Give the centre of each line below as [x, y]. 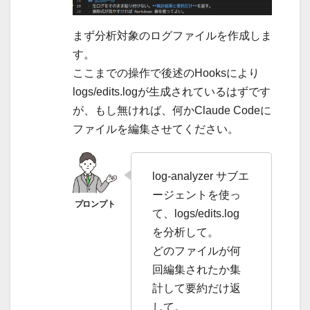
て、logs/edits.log [196, 214]
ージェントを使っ [197, 195]
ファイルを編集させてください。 [156, 129]
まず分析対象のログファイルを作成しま [172, 36]
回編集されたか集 [197, 270]
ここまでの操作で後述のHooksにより [166, 73]
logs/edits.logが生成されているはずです [172, 92]
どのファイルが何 [197, 251]
